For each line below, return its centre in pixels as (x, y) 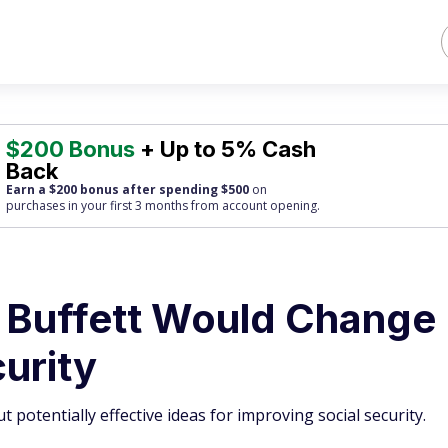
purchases (36, 205)
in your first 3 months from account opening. (193, 205)
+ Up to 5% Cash (226, 149)
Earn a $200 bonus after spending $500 (128, 189)
